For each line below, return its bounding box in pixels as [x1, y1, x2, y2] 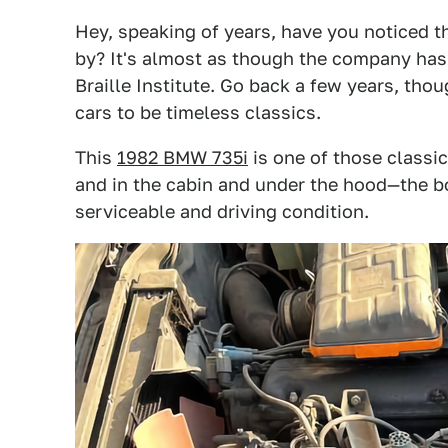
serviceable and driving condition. [75, 201, 369, 222]
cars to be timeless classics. [75, 102, 321, 123]
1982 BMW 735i [117, 147, 248, 168]
